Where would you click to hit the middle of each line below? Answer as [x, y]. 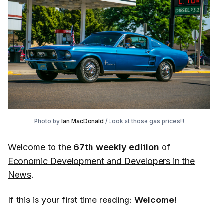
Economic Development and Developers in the [101, 161]
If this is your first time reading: [71, 200]
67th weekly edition [116, 147]
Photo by [47, 121]
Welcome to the [41, 147]
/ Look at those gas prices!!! [144, 121]
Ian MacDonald [82, 121]
